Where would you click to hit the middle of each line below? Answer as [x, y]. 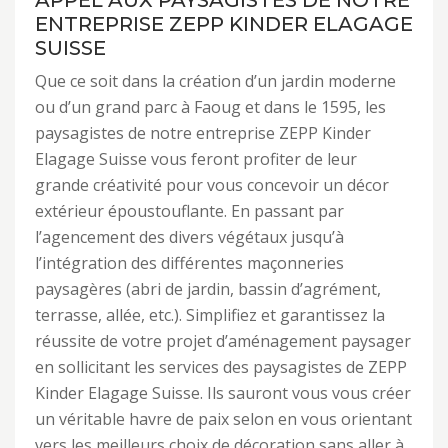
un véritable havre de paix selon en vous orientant [223, 419]
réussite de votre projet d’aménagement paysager [223, 341]
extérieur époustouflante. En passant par [189, 211]
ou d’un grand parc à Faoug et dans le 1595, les [210, 107]
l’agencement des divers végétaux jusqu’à [189, 237]
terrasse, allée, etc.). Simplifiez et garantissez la [210, 315]
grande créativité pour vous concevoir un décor [212, 185]
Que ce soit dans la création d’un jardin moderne [215, 81]
